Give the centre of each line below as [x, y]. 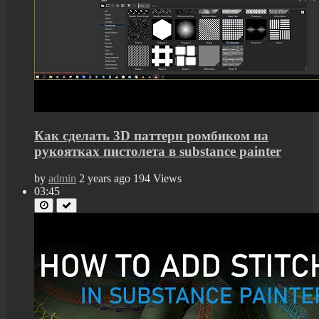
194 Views [157, 179]
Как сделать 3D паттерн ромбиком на [151, 135]
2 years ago [105, 179]
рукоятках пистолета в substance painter [158, 151]
